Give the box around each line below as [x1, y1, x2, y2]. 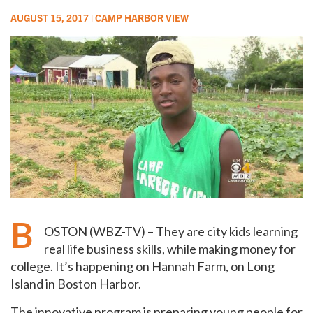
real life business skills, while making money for [44, 240, 296, 256]
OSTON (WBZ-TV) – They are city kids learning [44, 223, 298, 239]
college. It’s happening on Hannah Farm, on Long [10, 258, 275, 274]
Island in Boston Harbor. [10, 275, 141, 291]
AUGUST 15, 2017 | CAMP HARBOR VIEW [10, 11, 189, 24]
